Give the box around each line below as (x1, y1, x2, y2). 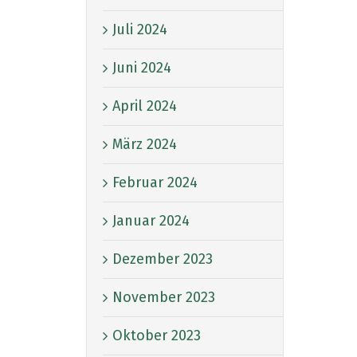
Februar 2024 (112, 173, 198, 191)
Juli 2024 (112, 20, 167, 38)
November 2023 (112, 288, 215, 306)
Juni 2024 (112, 58, 171, 76)
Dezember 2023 (112, 249, 213, 268)
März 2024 (112, 135, 177, 153)
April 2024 (112, 96, 177, 115)
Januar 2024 (112, 211, 190, 229)
